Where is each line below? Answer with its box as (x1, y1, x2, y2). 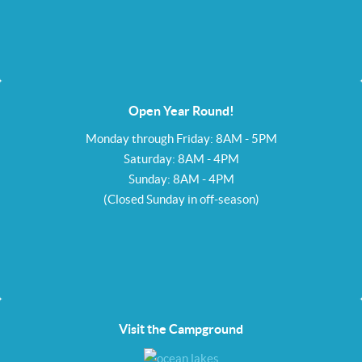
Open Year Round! (128, 103, 234, 118)
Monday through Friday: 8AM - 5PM (85, 132, 277, 145)
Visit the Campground (119, 322, 243, 336)
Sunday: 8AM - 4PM (128, 172, 234, 186)
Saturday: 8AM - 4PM (123, 152, 239, 166)
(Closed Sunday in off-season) (103, 192, 259, 206)
